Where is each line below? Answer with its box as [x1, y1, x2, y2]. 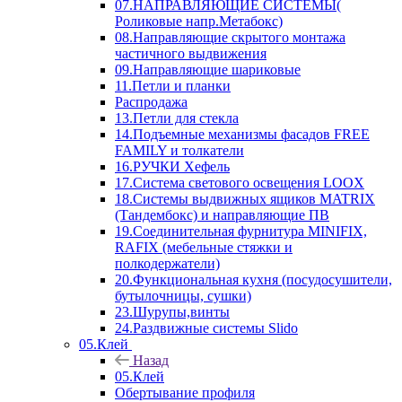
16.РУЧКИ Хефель [115, 158, 230, 174]
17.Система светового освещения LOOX [115, 174, 364, 190]
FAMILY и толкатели [115, 142, 244, 158]
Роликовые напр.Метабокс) [115, 13, 283, 29]
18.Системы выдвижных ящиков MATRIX [115, 190, 375, 206]
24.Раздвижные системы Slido [115, 319, 298, 336]
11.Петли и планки [115, 77, 231, 93]
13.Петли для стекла [115, 109, 239, 126]
